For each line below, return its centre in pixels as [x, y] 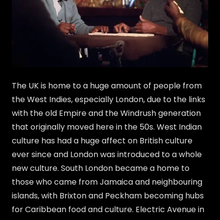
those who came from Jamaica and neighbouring [107, 182]
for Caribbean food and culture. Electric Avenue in [108, 209]
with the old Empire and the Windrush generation [106, 113]
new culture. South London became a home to [101, 168]
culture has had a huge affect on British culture [102, 140]
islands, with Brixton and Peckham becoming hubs [108, 195]
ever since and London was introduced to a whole [107, 154]
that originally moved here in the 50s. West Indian [107, 127]
